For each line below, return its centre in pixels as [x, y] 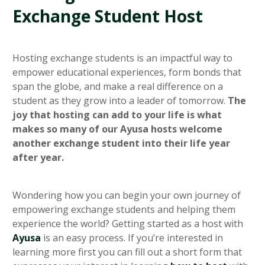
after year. [38, 157]
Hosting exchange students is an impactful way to [122, 58]
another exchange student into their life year [121, 143]
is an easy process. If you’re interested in [132, 237]
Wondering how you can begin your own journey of [127, 195]
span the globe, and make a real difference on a [118, 86]
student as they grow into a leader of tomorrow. [120, 100]
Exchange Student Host [108, 16]
